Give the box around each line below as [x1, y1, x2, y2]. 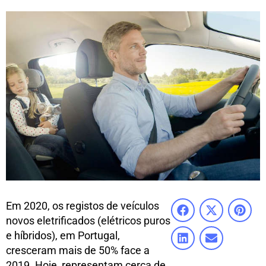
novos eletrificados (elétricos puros [6, 214, 170, 227]
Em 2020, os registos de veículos [6, 199, 159, 213]
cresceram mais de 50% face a [6, 244, 150, 257]
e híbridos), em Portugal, [6, 229, 120, 242]
